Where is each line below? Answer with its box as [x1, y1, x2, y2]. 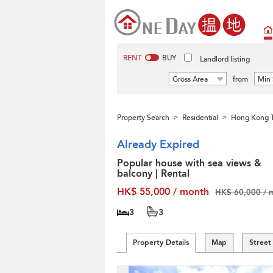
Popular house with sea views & [117, 157, 261, 170]
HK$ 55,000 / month [117, 185, 209, 199]
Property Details [133, 238, 189, 247]
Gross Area [172, 74, 208, 84]
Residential [182, 113, 218, 122]
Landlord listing [200, 54, 250, 64]
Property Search [117, 113, 169, 122]
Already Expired [117, 137, 199, 152]
